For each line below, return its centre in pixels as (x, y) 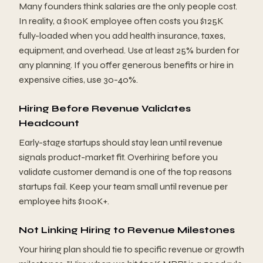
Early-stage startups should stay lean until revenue (121, 143)
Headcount (49, 123)
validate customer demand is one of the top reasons (125, 172)
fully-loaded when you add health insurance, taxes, (122, 36)
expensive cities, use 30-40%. (78, 80)
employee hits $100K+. (64, 201)
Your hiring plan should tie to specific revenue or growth (131, 249)
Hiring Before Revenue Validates (105, 109)
